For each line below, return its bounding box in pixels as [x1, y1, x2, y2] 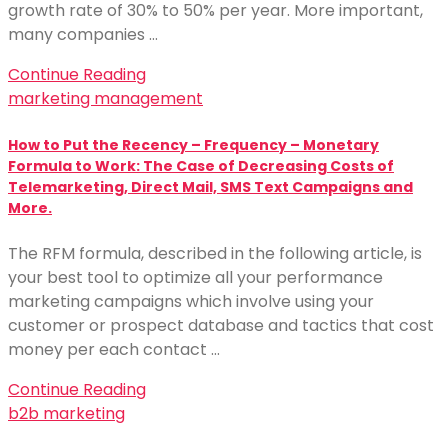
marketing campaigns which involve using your [8, 290, 374, 313]
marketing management [8, 87, 203, 111]
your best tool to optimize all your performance [8, 266, 383, 289]
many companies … [8, 23, 158, 47]
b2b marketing [8, 402, 125, 425]
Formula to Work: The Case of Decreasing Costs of [8, 155, 394, 176]
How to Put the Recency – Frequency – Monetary [8, 134, 379, 155]
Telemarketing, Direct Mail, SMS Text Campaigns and [8, 176, 413, 197]
